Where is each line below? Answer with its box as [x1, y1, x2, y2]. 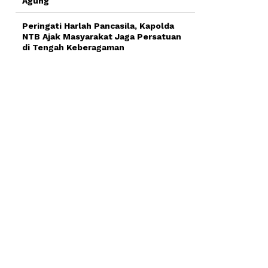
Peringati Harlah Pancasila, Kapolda [22, 20, 174, 31]
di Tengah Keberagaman [22, 42, 124, 52]
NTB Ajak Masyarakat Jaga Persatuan [22, 31, 181, 41]
